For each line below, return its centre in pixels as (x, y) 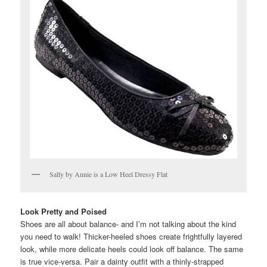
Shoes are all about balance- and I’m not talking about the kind (128, 224)
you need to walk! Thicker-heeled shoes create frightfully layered (131, 237)
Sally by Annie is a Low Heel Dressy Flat (109, 174)
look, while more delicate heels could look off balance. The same (132, 249)
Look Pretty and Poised (64, 212)
